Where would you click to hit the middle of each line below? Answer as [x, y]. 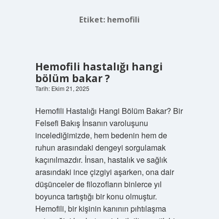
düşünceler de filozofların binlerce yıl [98, 184]
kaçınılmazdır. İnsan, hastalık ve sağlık [101, 160]
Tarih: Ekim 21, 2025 [62, 88]
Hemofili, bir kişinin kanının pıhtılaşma [100, 208]
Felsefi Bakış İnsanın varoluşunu [91, 123]
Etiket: [93, 20]
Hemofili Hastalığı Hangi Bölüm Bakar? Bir [109, 111]
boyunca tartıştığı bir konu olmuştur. [96, 196]
